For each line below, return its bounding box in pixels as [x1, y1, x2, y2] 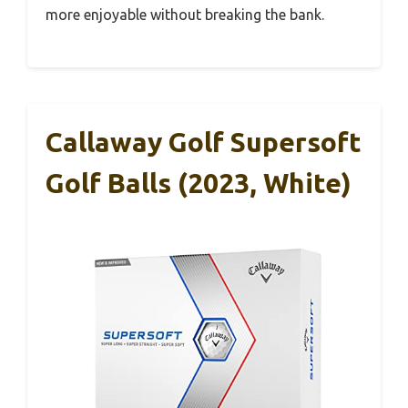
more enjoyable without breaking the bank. [46, 6, 324, 23]
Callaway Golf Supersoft [46, 127, 362, 158]
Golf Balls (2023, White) [46, 168, 352, 199]
